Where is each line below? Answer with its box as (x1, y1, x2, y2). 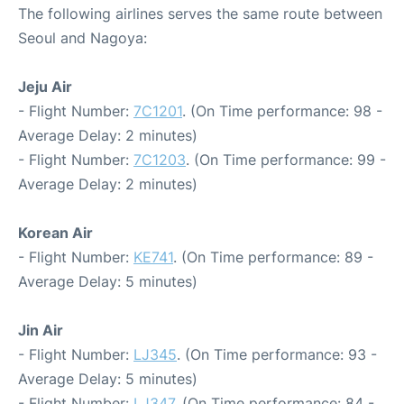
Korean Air (18, 223, 93, 242)
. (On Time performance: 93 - (177, 344, 377, 363)
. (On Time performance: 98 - (182, 101, 382, 120)
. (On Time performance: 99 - (186, 150, 386, 169)
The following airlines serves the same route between (18, 4, 382, 23)
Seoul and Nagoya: (18, 28, 147, 47)
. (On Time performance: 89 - (173, 247, 373, 266)
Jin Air (18, 320, 63, 339)
